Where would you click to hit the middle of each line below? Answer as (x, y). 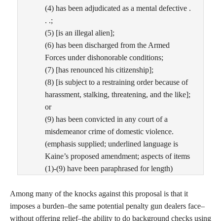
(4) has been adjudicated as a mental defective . (118, 8)
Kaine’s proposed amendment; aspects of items (117, 156)
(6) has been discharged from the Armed (107, 45)
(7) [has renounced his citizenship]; (99, 70)
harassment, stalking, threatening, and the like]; (118, 95)
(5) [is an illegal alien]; (80, 33)
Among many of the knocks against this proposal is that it (99, 194)
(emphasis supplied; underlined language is (111, 144)
